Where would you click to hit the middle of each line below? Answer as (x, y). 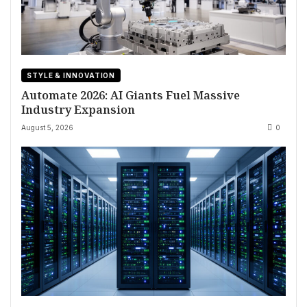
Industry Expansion (78, 109)
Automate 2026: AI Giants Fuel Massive (131, 95)
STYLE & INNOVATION (71, 75)
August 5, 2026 (47, 127)
